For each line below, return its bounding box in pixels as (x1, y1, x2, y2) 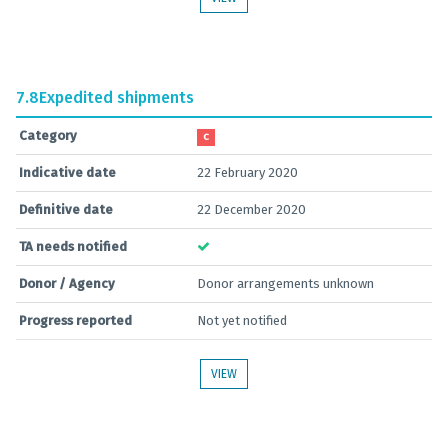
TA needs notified (19, 239, 127, 254)
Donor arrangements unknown (197, 276, 374, 291)
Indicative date (19, 165, 116, 180)
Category (19, 128, 77, 143)
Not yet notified (197, 313, 287, 328)
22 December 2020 (197, 202, 306, 217)
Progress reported (19, 313, 132, 328)
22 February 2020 (197, 165, 298, 180)
